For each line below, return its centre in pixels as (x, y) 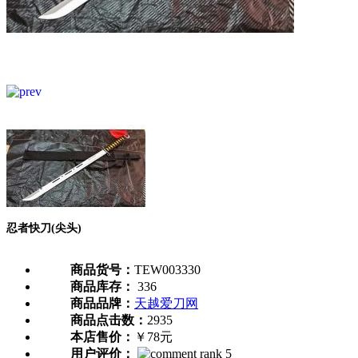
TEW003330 (167, 270)
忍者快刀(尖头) (44, 228)
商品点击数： (109, 320)
